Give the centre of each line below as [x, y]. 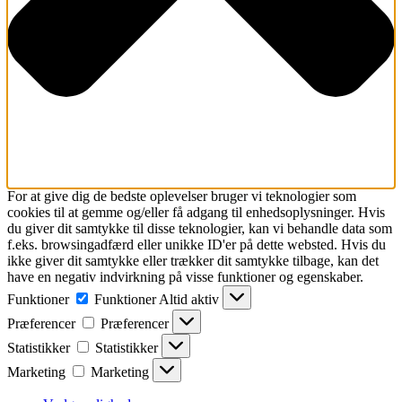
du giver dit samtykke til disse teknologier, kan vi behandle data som [200, 229]
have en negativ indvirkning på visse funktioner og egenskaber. [185, 277]
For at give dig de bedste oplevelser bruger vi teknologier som [182, 197]
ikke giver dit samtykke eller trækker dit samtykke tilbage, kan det [193, 261]
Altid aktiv [191, 300]
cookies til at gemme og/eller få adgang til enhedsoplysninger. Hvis [196, 213]
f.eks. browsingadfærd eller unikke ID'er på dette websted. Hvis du [197, 245]
